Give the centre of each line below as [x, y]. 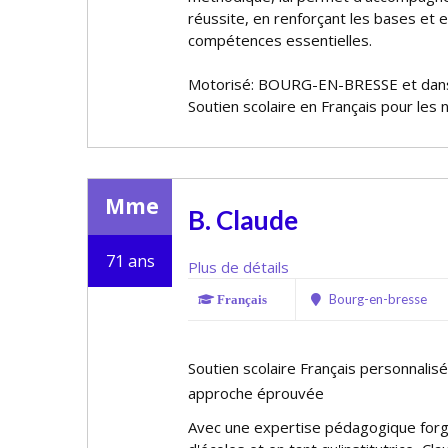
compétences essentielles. [280, 40]
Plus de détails [238, 267]
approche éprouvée [256, 393]
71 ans [130, 261]
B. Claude [243, 220]
